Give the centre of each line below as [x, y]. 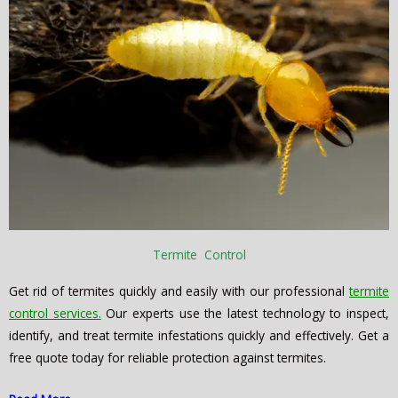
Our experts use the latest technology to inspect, [245, 314]
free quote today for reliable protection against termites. [167, 358]
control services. [55, 314]
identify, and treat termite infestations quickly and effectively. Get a [199, 336]
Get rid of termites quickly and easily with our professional [179, 291]
